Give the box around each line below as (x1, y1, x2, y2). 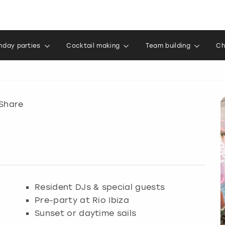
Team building (145, 42, 190, 49)
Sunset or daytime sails (35, 207, 137, 218)
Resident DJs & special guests (35, 181, 165, 192)
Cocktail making (66, 42, 120, 49)
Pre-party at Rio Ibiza (35, 194, 130, 205)
